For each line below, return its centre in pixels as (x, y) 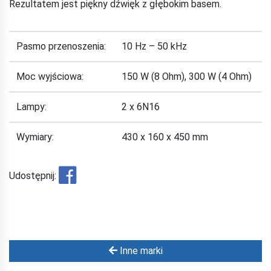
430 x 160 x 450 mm (165, 137)
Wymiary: (35, 137)
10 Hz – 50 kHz (154, 46)
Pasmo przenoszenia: (61, 46)
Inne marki (140, 251)
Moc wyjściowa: (50, 77)
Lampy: (31, 107)
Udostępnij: (33, 175)
